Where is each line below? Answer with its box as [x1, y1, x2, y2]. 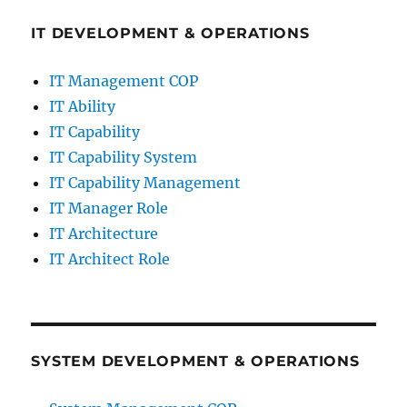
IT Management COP [49, 72, 199, 90]
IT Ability [49, 97, 116, 115]
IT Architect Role [49, 250, 171, 268]
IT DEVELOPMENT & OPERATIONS [31, 25, 310, 42]
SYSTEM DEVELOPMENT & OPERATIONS [31, 352, 360, 370]
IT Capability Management [49, 174, 242, 192]
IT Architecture [49, 224, 159, 243]
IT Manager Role [49, 199, 169, 217]
